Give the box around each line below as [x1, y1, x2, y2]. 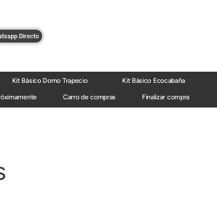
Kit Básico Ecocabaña [122, 77, 186, 85]
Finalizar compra [141, 93, 190, 102]
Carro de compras [62, 93, 116, 102]
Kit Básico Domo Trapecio [12, 77, 88, 85]
